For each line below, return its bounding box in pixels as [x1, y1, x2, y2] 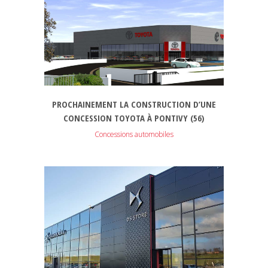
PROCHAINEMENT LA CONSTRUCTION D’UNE [52, 98, 216, 110]
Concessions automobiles [95, 129, 173, 139]
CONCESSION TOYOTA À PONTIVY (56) [63, 111, 205, 124]
